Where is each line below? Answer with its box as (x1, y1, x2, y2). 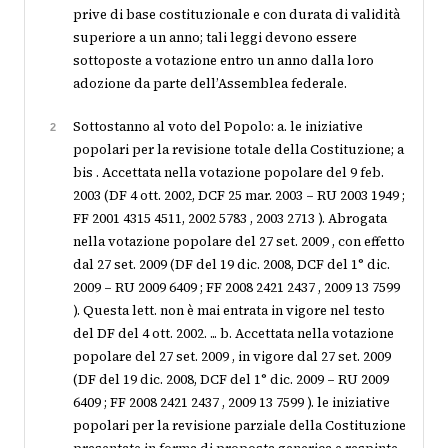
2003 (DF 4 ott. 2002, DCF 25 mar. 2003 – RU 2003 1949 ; (73, 187, 405, 204)
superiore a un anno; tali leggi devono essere (73, 29, 357, 46)
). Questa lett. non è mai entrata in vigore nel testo (73, 302, 385, 319)
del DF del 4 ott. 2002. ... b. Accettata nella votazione (73, 325, 394, 342)
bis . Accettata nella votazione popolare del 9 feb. (73, 164, 384, 181)
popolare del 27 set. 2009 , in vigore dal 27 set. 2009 (73, 348, 391, 365)
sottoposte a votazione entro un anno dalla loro (73, 52, 374, 69)
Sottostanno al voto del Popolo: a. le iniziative (73, 118, 363, 135)
